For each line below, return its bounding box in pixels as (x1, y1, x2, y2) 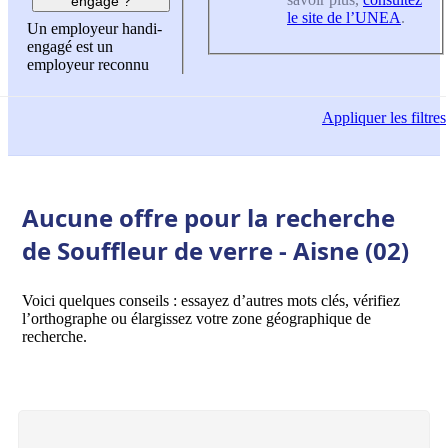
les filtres (386, 109, 446, 127)
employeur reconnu (27, 56, 149, 74)
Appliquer (322, 109, 386, 127)
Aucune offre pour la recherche (22, 200, 395, 234)
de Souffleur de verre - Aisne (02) (22, 233, 409, 267)
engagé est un (27, 38, 113, 56)
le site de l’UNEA (287, 8, 401, 26)
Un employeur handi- (27, 20, 162, 38)
